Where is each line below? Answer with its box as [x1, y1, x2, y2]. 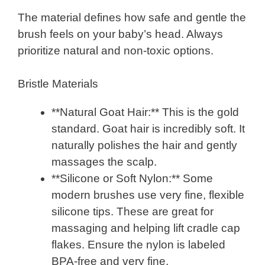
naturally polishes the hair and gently [51, 139, 237, 152]
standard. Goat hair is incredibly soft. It [51, 122, 245, 135]
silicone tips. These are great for [51, 205, 214, 218]
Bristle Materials [18, 77, 98, 91]
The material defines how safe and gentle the [18, 11, 246, 24]
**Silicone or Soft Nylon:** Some [51, 172, 213, 185]
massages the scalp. [51, 156, 157, 169]
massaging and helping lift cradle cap [51, 222, 240, 235]
